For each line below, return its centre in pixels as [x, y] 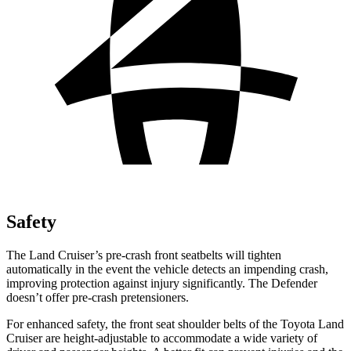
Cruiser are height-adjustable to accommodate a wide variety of [162, 338]
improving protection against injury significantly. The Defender [162, 283]
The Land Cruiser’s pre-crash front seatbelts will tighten [144, 255]
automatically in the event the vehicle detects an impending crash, [167, 269]
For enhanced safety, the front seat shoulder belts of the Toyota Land [175, 324]
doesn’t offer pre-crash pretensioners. [98, 297]
